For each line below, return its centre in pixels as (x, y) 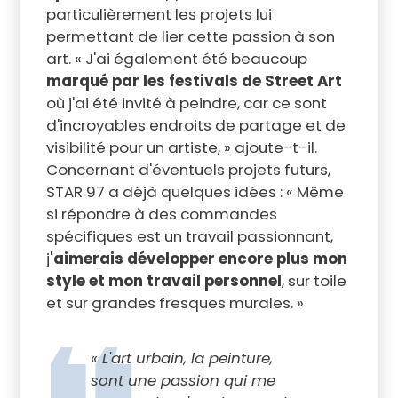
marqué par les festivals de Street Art (194, 81)
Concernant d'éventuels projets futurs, (188, 170)
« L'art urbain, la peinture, (181, 358)
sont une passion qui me (183, 381)
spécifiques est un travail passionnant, (189, 237)
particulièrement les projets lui (159, 15)
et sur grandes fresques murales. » (175, 303)
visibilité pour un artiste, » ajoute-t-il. (181, 148)
